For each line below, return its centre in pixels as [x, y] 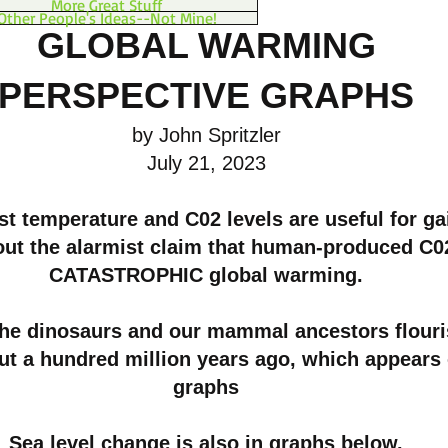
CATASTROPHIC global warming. [206, 275]
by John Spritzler [206, 135]
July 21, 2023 [206, 163]
